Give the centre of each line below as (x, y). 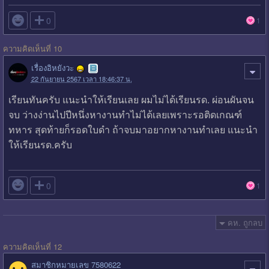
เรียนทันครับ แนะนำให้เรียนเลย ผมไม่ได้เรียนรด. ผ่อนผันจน (131, 99)
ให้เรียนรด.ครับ (40, 144)
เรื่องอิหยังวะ (52, 67)
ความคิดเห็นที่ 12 (32, 246)
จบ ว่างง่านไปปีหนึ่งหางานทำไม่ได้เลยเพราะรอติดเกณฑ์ (125, 114)
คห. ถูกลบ (244, 222)
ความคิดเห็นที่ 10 (32, 48)
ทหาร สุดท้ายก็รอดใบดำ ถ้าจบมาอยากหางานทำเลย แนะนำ (133, 129)
